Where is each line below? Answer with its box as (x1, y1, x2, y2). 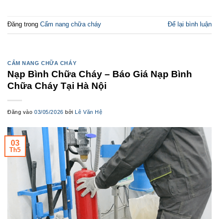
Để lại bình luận (168, 20, 212, 28)
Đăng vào (7, 109, 35, 115)
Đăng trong (7, 20, 40, 28)
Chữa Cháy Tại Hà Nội (7, 81, 107, 91)
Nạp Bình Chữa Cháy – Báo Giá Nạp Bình (7, 69, 192, 80)
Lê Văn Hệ (75, 109, 103, 115)
